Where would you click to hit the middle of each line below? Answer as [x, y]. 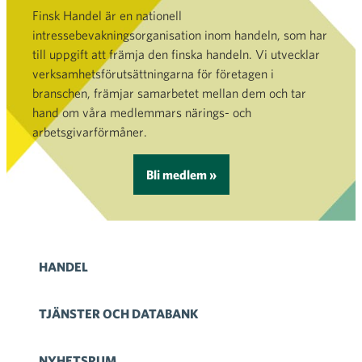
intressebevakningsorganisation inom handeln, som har [180, 34]
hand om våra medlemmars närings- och [142, 112]
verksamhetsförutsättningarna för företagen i [153, 73]
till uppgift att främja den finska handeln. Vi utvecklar [176, 54]
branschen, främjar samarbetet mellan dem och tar [169, 93]
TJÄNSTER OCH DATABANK [118, 313]
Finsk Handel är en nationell [107, 15]
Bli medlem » [181, 174]
